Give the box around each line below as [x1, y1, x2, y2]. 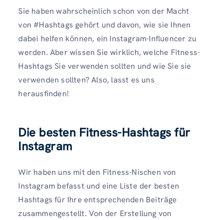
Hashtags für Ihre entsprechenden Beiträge [18, 194, 177, 205]
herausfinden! [18, 88, 69, 99]
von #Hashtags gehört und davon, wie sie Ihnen [18, 20, 191, 30]
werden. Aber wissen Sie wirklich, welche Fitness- [18, 47, 200, 58]
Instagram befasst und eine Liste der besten [18, 180, 179, 191]
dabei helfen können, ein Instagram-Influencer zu [18, 33, 196, 44]
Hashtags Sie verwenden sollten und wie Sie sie [18, 61, 192, 72]
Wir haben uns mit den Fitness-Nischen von [18, 166, 176, 177]
